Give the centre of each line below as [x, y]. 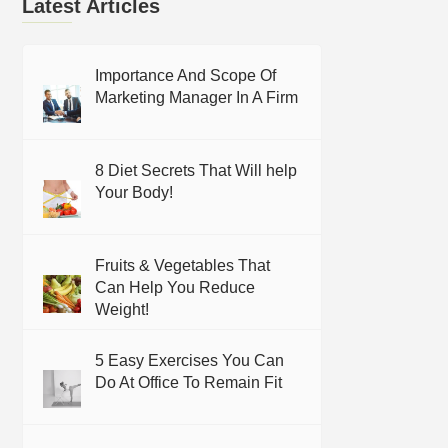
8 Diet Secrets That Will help [196, 170]
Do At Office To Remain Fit [189, 382]
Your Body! [134, 192]
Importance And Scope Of [186, 75]
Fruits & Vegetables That [183, 265]
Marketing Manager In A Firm [197, 97]
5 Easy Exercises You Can [190, 360]
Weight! [122, 309]
